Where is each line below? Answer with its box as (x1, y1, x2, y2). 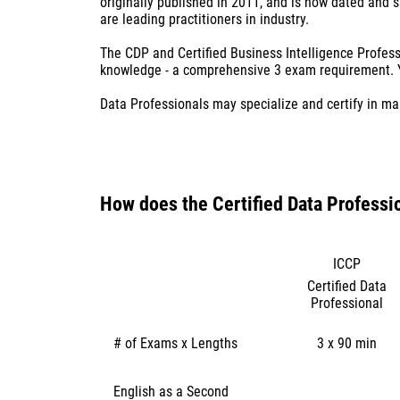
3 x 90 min (316, 334, 377, 352)
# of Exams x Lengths (112, 334, 237, 352)
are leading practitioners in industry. (100, 11, 309, 28)
